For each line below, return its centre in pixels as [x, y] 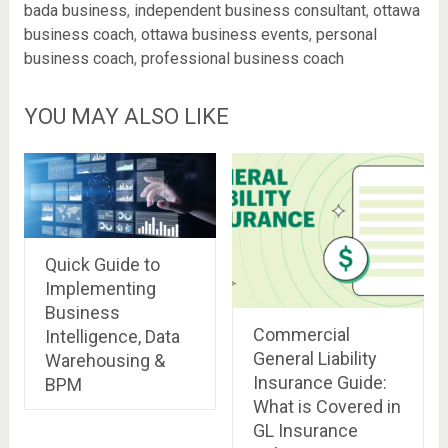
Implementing [100, 289]
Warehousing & [104, 361]
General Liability [314, 359]
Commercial [301, 335]
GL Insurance [305, 431]
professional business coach [242, 58]
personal [346, 34]
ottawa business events [224, 34]
